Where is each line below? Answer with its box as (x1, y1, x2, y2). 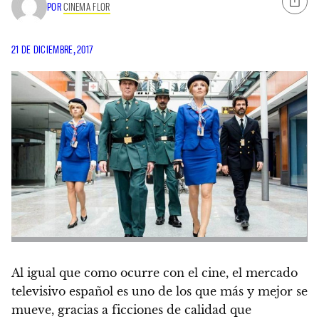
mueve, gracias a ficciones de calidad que (11, 303, 251, 318)
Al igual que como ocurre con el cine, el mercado (11, 266, 298, 281)
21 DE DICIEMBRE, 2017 (11, 43, 93, 56)
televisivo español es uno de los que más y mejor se (11, 284, 308, 299)
